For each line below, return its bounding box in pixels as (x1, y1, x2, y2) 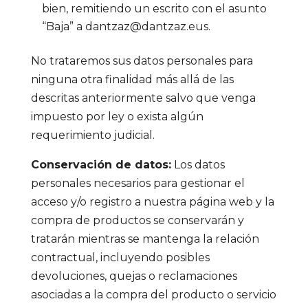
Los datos (170, 158, 225, 171)
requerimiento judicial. (30, 129, 155, 142)
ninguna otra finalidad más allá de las (30, 73, 234, 86)
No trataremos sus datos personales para (30, 54, 253, 67)
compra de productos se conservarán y (30, 214, 244, 227)
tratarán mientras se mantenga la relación (30, 232, 259, 245)
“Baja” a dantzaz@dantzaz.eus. (41, 20, 210, 33)
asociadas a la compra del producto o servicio (30, 288, 276, 301)
